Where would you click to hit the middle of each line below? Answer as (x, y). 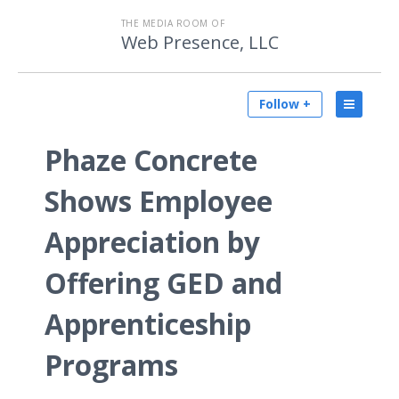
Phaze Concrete (151, 160)
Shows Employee (159, 201)
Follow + (285, 104)
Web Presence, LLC (199, 42)
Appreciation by (152, 242)
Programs (111, 365)
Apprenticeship (148, 324)
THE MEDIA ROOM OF (172, 23)
